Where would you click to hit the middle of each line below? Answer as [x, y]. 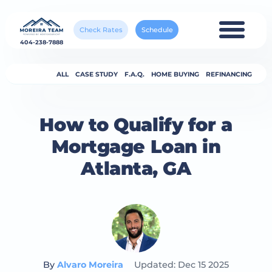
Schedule [157, 30]
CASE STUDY [97, 74]
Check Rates [101, 30]
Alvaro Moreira [90, 265]
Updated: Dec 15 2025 [182, 265]
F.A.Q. [135, 74]
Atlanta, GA [136, 168]
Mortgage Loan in [136, 147]
